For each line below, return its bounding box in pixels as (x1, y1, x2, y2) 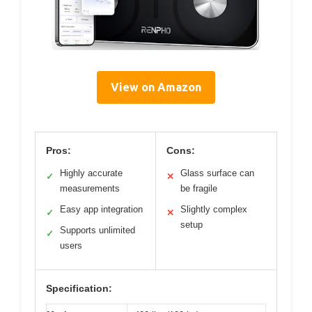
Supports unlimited (60, 225, 135, 236)
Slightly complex (180, 204, 247, 215)
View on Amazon (111, 81, 201, 94)
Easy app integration (60, 204, 143, 215)
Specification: (46, 283, 112, 295)
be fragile (180, 183, 217, 194)
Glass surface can (180, 168, 254, 179)
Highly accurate (60, 168, 123, 179)
